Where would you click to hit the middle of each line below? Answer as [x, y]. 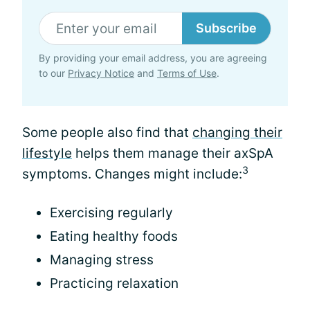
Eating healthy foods [114, 236]
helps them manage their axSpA [173, 153]
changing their [237, 133]
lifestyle [47, 153]
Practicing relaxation [114, 283]
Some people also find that [107, 133]
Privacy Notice [101, 73]
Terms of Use [187, 73]
